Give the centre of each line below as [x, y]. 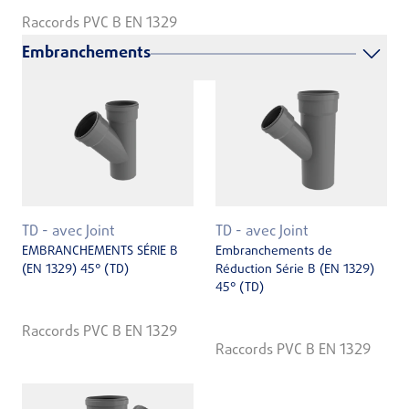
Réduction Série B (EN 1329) [295, 269]
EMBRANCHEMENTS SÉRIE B [100, 251]
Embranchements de [274, 251]
